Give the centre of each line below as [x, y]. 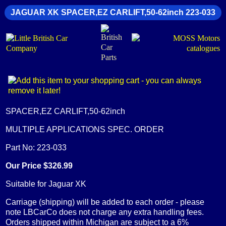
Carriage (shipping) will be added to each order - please [105, 202]
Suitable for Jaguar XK [46, 184]
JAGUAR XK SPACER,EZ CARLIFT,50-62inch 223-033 [113, 12]
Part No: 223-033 [36, 148]
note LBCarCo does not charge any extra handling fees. [104, 212]
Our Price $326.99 [39, 166]
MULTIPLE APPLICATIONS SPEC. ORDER [84, 129]
